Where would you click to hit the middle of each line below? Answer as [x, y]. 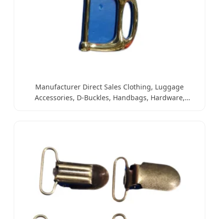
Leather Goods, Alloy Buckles [109, 108]
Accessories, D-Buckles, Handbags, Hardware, [109, 98]
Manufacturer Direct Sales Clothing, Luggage [109, 87]
